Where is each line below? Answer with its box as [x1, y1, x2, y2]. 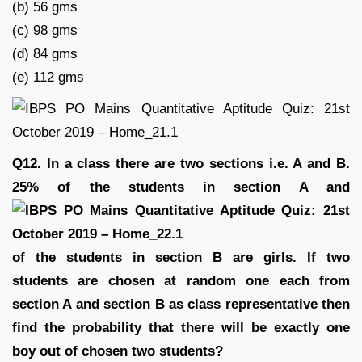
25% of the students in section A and [12, 179, 350, 195]
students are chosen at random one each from [12, 272, 350, 288]
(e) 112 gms [12, 69, 84, 85]
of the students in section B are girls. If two [12, 249, 350, 265]
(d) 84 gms [12, 45, 78, 61]
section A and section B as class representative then [12, 296, 350, 312]
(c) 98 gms [12, 22, 78, 38]
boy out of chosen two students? [12, 343, 223, 359]
